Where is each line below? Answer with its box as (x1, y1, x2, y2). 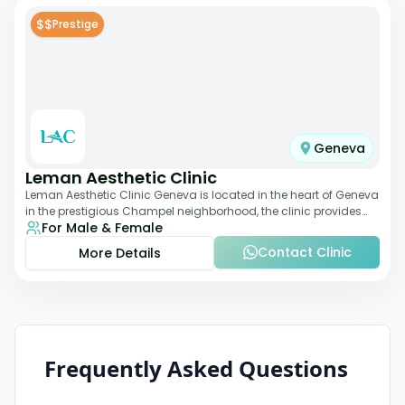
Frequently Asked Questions (44, 353, 348, 383)
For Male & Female (42, 219, 163, 237)
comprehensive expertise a (25, 220, 173, 235)
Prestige (52, 16, 99, 32)
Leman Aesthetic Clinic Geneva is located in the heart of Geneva (25, 187, 379, 202)
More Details (79, 244, 161, 262)
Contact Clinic (257, 243, 352, 261)
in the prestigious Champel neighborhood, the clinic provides (25, 203, 362, 219)
